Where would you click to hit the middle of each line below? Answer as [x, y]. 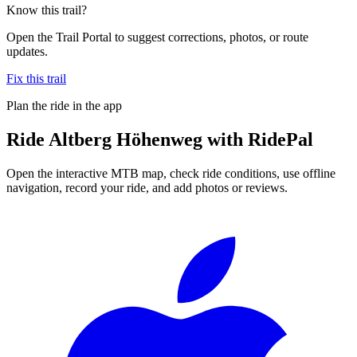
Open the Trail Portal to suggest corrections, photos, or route [157, 37]
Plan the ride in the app [64, 105]
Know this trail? [47, 10]
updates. [27, 51]
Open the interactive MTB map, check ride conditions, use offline [171, 173]
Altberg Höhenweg [126, 139]
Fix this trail [36, 78]
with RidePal [258, 139]
